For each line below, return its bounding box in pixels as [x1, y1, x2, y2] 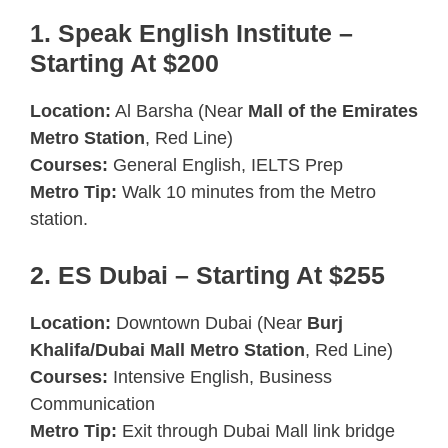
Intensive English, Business [108, 366, 332, 387]
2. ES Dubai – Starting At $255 [30, 260, 385, 289]
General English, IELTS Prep [108, 154, 343, 175]
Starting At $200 [30, 48, 219, 77]
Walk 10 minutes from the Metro [117, 181, 376, 202]
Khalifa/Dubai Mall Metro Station [30, 339, 305, 360]
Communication [30, 393, 155, 414]
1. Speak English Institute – [30, 18, 353, 47]
